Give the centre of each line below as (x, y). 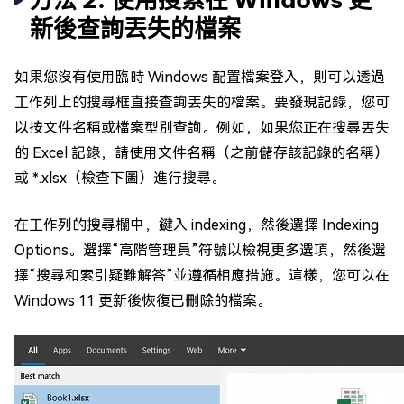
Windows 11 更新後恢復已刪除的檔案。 (143, 301)
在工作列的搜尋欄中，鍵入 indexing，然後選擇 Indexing (197, 225)
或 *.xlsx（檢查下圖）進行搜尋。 (120, 178)
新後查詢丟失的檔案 (135, 28)
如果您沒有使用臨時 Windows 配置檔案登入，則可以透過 (200, 77)
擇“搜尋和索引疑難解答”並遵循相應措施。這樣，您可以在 (202, 275)
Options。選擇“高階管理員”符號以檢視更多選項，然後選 (200, 250)
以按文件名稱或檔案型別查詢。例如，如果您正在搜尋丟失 (202, 128)
